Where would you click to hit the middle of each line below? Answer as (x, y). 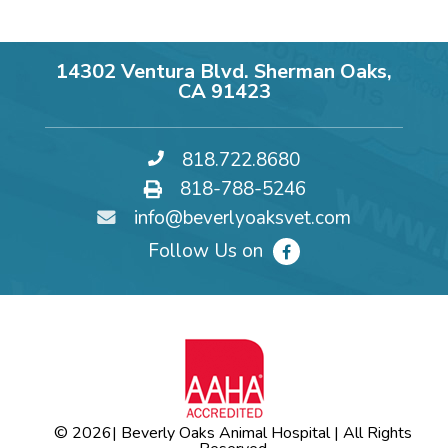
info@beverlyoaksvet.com (242, 218)
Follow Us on (205, 251)
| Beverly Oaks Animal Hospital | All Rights (262, 433)
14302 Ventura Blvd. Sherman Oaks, (224, 71)
